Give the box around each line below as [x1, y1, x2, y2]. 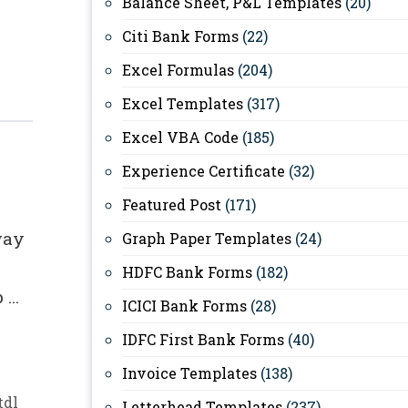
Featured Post [122, 195, 221, 214]
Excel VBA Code [122, 127, 239, 147]
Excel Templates [122, 94, 243, 113]
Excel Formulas [122, 60, 234, 79]
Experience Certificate [122, 161, 285, 180]
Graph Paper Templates [122, 229, 291, 248]
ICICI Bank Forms [122, 296, 247, 315]
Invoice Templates [122, 363, 257, 382]
